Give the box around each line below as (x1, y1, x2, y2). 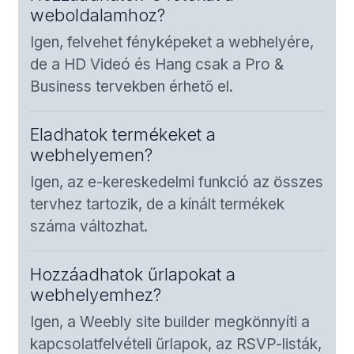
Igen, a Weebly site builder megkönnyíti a (30, 312, 310, 331)
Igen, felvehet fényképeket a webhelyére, (30, 32, 314, 51)
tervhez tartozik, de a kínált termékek (30, 194, 284, 213)
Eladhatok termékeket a (30, 123, 216, 145)
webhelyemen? (30, 144, 153, 165)
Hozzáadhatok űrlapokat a (30, 263, 235, 284)
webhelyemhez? (30, 284, 161, 305)
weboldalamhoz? (30, 4, 165, 25)
